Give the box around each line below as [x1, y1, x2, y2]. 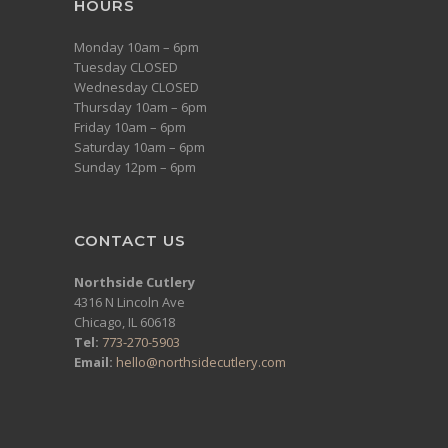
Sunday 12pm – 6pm [74, 157, 196, 176]
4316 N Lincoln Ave [74, 292, 185, 311]
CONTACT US [74, 230, 186, 250]
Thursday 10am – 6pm [74, 97, 207, 116]
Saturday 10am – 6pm [74, 137, 205, 156]
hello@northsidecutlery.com [116, 352, 286, 371]
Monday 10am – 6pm [74, 37, 199, 56]
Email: [74, 352, 116, 371]
